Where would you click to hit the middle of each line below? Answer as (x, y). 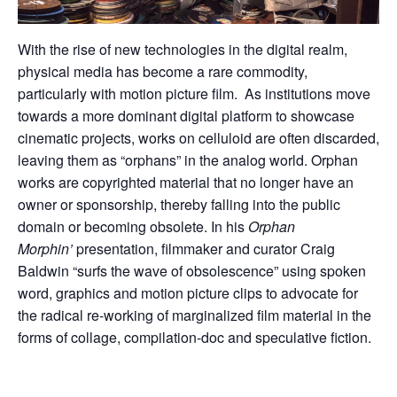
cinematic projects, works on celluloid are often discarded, (198, 138)
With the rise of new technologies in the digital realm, (183, 50)
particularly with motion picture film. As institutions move (194, 94)
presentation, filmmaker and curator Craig (204, 249)
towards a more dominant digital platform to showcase (186, 116)
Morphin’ (45, 249)
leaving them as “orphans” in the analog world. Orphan (188, 160)
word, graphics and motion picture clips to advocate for (188, 293)
